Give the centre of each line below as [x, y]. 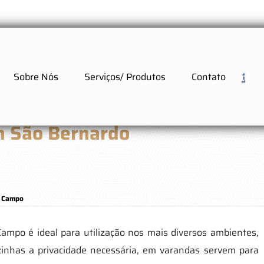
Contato [208, 77]
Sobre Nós [36, 77]
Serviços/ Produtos [125, 77]
